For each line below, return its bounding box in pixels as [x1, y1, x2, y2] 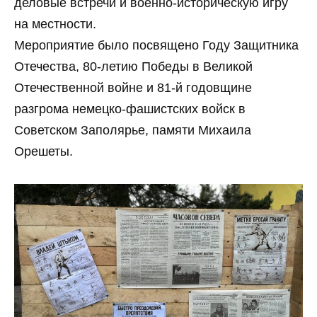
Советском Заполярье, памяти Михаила [14, 123, 251, 138]
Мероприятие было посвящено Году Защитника [14, 38, 299, 53]
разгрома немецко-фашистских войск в [14, 102, 246, 117]
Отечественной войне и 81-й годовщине [14, 81, 252, 96]
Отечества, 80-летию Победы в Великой [14, 59, 253, 74]
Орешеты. [14, 144, 73, 159]
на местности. [14, 17, 96, 32]
